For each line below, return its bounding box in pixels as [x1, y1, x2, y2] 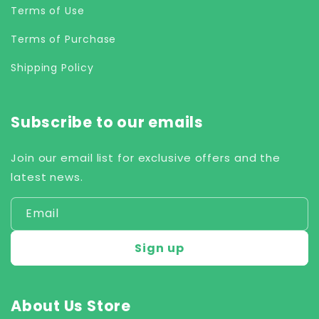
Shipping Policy [11, 60, 94, 75]
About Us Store [11, 296, 131, 317]
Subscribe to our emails [11, 112, 204, 133]
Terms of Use [11, 3, 85, 18]
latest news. [11, 169, 83, 185]
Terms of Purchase [11, 31, 117, 46]
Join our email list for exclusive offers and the [11, 150, 281, 166]
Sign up [135, 240, 184, 257]
